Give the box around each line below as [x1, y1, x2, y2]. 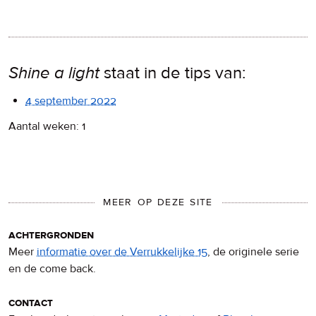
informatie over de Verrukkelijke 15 [37, 245, 207, 260]
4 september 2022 [25, 93, 116, 108]
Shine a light [8, 62, 99, 83]
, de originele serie [207, 245, 299, 260]
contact [8, 296, 53, 310]
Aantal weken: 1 [8, 119, 85, 133]
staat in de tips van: [99, 62, 246, 83]
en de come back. [8, 262, 96, 276]
